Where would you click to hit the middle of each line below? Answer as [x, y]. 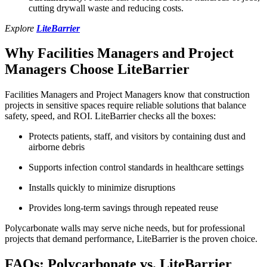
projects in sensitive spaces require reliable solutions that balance [125, 105]
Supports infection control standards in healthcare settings [136, 167]
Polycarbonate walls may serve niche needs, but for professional [125, 228]
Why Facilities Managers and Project [119, 53]
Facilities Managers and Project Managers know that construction [127, 95]
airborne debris [57, 147]
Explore [21, 28]
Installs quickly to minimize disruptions [102, 188]
